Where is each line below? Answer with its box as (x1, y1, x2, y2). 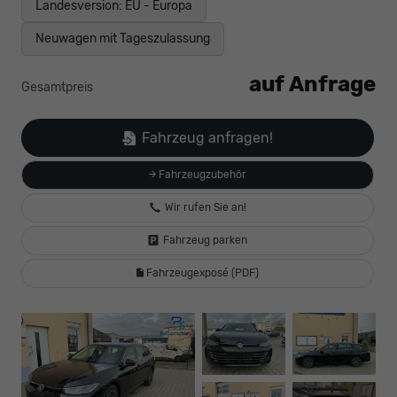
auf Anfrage (249, 71, 376, 97)
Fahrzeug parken (163, 233, 247, 246)
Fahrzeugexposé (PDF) (144, 266, 259, 279)
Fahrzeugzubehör (156, 167, 246, 181)
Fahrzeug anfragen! (141, 128, 273, 146)
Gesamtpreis (21, 79, 93, 95)
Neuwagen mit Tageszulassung (35, 31, 211, 46)
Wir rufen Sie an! (164, 200, 246, 214)
